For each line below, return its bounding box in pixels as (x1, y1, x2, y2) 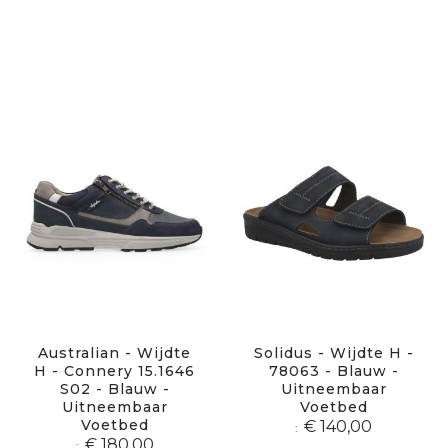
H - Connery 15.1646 (34, 361, 195, 380)
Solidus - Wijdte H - (253, 343, 414, 362)
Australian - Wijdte (38, 343, 191, 362)
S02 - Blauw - (59, 379, 170, 398)
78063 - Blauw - (268, 361, 399, 380)
